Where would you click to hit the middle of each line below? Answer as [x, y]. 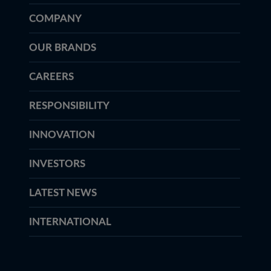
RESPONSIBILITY [69, 106]
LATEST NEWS [63, 193]
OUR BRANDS [62, 47]
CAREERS [51, 77]
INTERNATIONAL [70, 222]
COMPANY [55, 18]
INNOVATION [62, 135]
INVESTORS [57, 164]
